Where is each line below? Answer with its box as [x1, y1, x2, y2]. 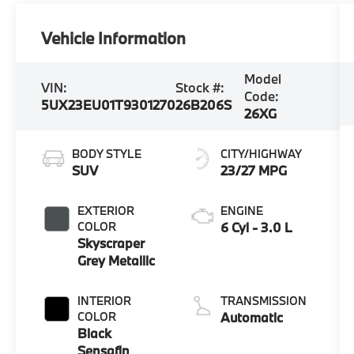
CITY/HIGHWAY [220, 146, 302, 162]
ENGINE [220, 203, 263, 219]
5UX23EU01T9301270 [41, 96, 176, 114]
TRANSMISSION [220, 293, 307, 309]
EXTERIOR [77, 203, 135, 219]
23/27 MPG [220, 162, 287, 179]
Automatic [220, 309, 283, 326]
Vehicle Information [41, 27, 186, 50]
